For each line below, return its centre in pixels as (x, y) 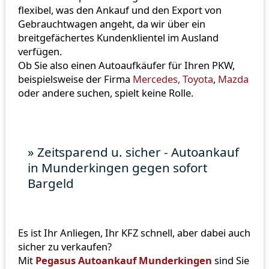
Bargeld (51, 183)
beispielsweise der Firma (75, 79)
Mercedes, (157, 79)
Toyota (198, 79)
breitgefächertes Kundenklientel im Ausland (118, 37)
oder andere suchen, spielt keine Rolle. (105, 92)
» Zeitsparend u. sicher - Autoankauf (134, 152)
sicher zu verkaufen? (65, 247)
